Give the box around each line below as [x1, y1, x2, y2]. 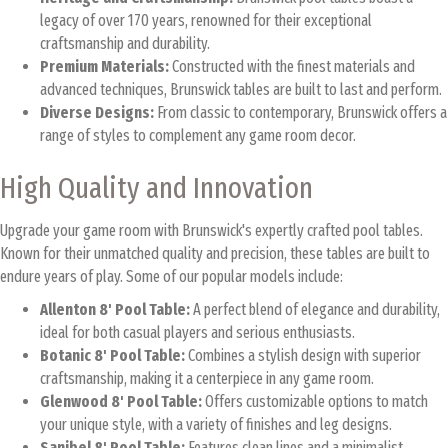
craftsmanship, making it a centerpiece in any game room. [40, 368, 374, 388]
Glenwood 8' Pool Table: [40, 391, 202, 411]
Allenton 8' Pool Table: [40, 299, 190, 319]
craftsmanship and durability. [40, 33, 210, 53]
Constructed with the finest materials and [169, 56, 415, 76]
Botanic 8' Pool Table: [40, 345, 185, 365]
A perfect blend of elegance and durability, [190, 299, 440, 319]
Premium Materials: [40, 56, 169, 76]
